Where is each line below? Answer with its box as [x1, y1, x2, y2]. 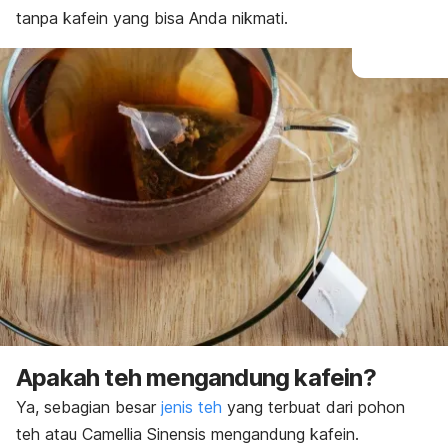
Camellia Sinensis [82, 424, 206, 444]
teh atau [16, 424, 82, 444]
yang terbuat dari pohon [222, 397, 405, 417]
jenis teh [161, 397, 222, 417]
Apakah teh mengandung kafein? [16, 363, 376, 392]
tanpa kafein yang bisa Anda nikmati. [16, 8, 288, 28]
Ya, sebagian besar [16, 397, 161, 417]
